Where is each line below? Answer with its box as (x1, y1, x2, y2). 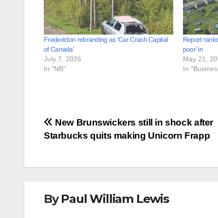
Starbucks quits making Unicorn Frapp (44, 130, 210, 141)
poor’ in (182, 45, 203, 54)
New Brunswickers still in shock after (53, 117, 214, 128)
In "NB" (44, 65, 66, 73)
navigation (43, 136, 122, 156)
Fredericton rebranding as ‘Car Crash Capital (44, 36, 168, 44)
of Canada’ (44, 45, 74, 54)
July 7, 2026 (44, 55, 81, 63)
